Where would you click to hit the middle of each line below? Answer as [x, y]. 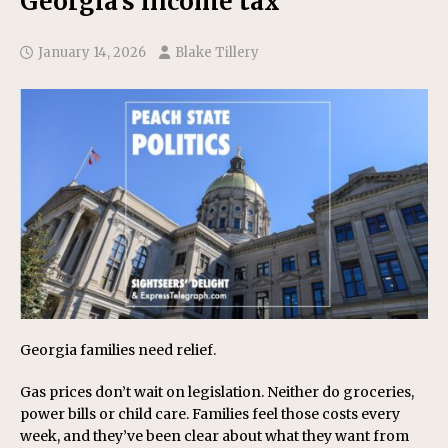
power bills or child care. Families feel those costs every [210, 413]
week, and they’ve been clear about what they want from [214, 435]
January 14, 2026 [92, 52]
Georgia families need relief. [118, 349]
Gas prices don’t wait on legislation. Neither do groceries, [217, 391]
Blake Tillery [217, 52]
